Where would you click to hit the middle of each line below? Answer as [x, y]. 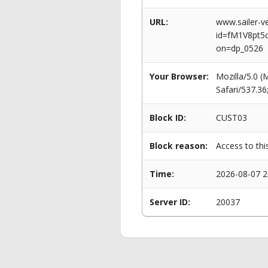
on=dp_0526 [240, 48]
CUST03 [232, 118]
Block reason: [179, 146]
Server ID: [170, 202]
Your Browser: [179, 76]
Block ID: [168, 118]
